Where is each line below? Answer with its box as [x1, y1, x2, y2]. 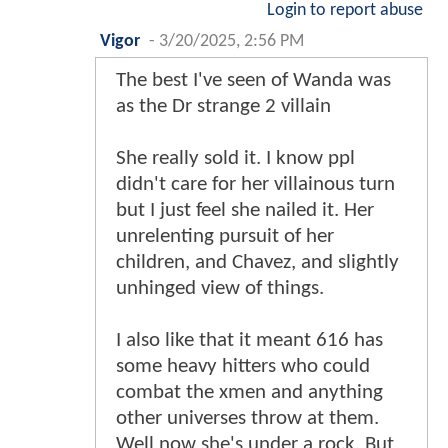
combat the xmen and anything [116, 381, 383, 403]
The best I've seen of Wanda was [116, 69, 391, 91]
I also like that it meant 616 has [116, 329, 383, 351]
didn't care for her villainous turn [116, 173, 395, 195]
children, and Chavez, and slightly [116, 251, 399, 273]
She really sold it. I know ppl [116, 147, 355, 169]
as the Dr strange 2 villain [116, 95, 331, 117]
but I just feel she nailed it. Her [116, 199, 374, 221]
